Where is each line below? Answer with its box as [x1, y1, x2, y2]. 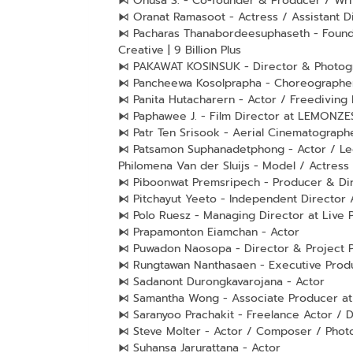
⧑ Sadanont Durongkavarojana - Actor [117, 273, 325, 290]
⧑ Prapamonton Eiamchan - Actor [117, 223, 299, 240]
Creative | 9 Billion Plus [117, 41, 241, 58]
